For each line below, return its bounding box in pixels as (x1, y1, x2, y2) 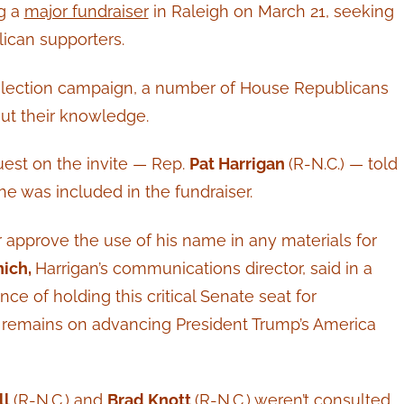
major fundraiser (23, 2, 149, 22)
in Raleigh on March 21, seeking (148, 2, 394, 22)
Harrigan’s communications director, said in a (34, 258, 372, 278)
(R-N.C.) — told (288, 154, 398, 174)
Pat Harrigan (188, 154, 289, 174)
